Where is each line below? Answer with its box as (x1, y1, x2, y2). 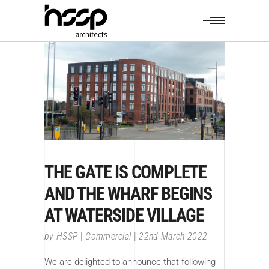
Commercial (85, 231, 131, 243)
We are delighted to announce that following (44, 256, 216, 268)
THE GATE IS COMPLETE (44, 162, 207, 183)
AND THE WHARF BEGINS (44, 183, 213, 205)
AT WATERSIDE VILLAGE (44, 205, 205, 226)
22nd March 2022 (139, 231, 208, 243)
